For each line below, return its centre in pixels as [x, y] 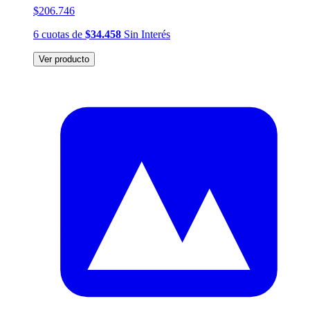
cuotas [55, 35]
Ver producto [64, 60]
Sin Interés [146, 35]
